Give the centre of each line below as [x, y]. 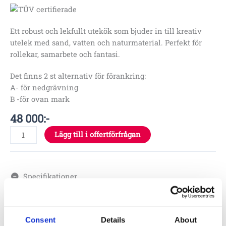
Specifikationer [48, 176]
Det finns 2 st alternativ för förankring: [78, 76]
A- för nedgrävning [44, 88]
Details [113, 220]
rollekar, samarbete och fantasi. [65, 54]
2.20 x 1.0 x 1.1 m [192, 201]
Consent [40, 220]
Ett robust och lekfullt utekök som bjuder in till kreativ [106, 31]
